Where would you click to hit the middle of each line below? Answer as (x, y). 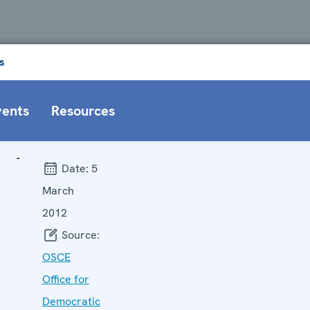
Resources (83, 110)
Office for (65, 279)
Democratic (71, 301)
